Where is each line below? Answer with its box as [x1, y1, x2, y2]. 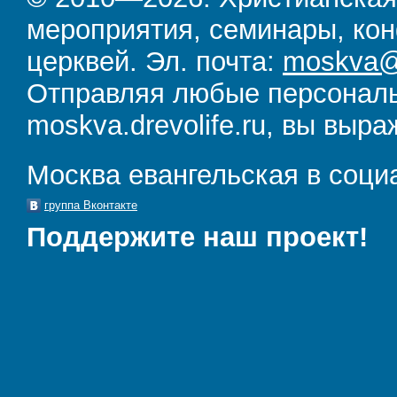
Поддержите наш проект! [27, 222, 368, 253]
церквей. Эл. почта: [27, 46, 283, 77]
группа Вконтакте [44, 198, 137, 212]
